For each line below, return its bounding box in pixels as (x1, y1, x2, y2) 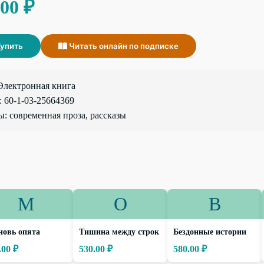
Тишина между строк (79, 227, 159, 236)
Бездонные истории (173, 227, 246, 236)
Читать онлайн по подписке (67, 41, 179, 51)
